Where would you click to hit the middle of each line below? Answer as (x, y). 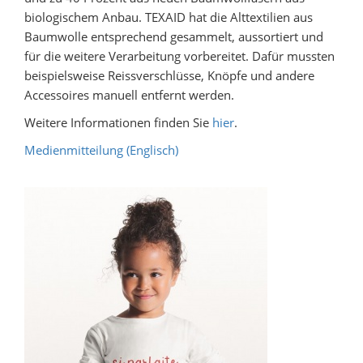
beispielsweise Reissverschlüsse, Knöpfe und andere (169, 75)
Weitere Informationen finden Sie (118, 122)
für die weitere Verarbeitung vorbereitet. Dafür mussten (179, 56)
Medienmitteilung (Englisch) (101, 150)
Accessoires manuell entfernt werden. (129, 95)
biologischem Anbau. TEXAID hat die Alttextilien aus (169, 17)
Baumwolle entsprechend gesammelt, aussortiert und (174, 36)
